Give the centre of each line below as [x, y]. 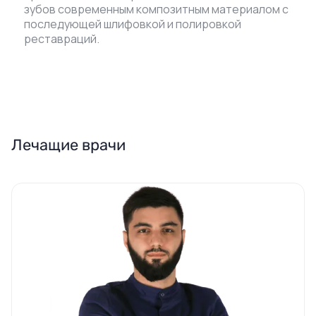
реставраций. [62, 39]
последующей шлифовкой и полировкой [133, 24]
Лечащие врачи [68, 145]
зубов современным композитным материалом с [156, 9]
